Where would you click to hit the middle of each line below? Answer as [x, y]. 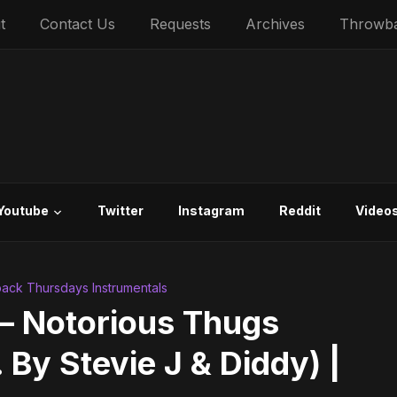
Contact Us [78, 24]
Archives [275, 24]
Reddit [300, 210]
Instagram [211, 210]
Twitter [121, 210]
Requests [180, 24]
